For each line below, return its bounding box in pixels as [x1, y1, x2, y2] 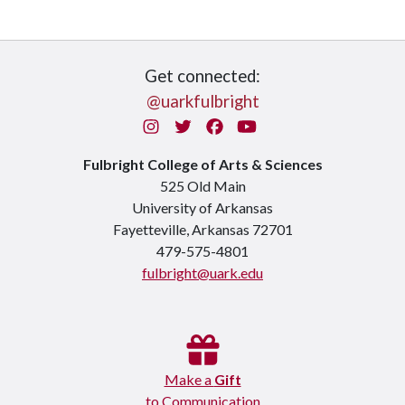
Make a [164, 370, 214, 388]
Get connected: [145, 66, 260, 86]
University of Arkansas [132, 199, 273, 216]
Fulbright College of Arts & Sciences [82, 155, 323, 173]
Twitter [193, 116, 250, 136]
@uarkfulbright [146, 91, 259, 111]
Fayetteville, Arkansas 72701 [112, 221, 293, 238]
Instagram [160, 116, 237, 136]
